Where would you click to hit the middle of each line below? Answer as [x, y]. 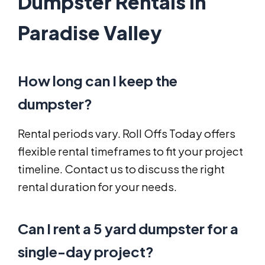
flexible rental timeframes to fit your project [130, 151]
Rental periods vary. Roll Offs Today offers [127, 134]
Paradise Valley [90, 33]
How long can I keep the [98, 81]
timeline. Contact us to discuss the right [121, 169]
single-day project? [86, 252]
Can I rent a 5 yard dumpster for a [128, 229]
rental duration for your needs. [97, 187]
